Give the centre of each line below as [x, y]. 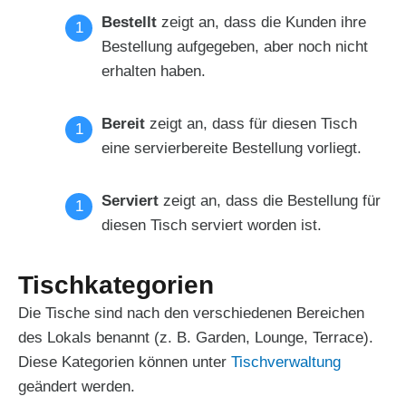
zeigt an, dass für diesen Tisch [251, 123]
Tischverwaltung [286, 362]
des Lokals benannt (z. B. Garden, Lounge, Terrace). [196, 337]
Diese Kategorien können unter [125, 362]
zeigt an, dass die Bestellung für [270, 200]
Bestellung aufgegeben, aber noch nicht [235, 46]
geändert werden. [79, 386]
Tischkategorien [120, 285]
